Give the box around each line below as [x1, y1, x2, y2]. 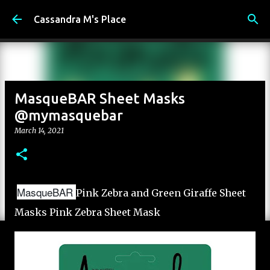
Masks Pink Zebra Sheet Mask [14, 206, 160, 218]
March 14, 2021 [14, 126, 64, 135]
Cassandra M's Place [34, 14, 126, 25]
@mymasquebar [14, 107, 123, 124]
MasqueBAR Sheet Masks [14, 90, 185, 107]
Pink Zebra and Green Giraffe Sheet [76, 187, 246, 199]
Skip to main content [90, 10, 180, 20]
